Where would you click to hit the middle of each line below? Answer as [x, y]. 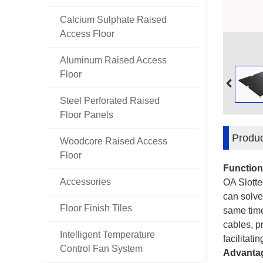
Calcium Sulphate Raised [113, 20]
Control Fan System [101, 249]
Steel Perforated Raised [110, 101]
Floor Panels [87, 115]
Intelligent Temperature [107, 235]
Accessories [85, 182]
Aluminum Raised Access [113, 60]
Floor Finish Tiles [96, 208]
